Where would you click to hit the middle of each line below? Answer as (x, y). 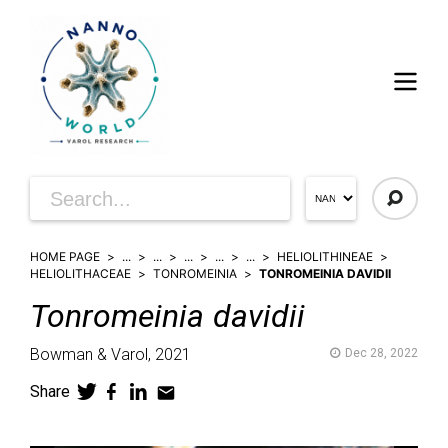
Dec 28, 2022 (381, 353)
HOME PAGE (65, 256)
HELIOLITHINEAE (325, 256)
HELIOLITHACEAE (80, 273)
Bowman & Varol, (90, 354)
